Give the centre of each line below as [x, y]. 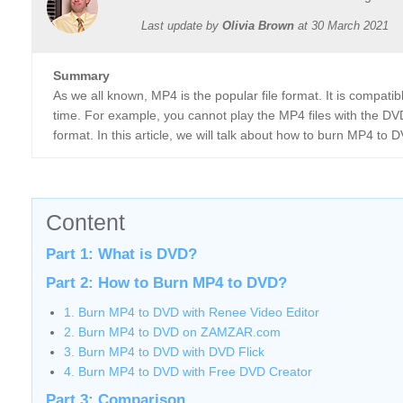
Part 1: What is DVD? [121, 254]
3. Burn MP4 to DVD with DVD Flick [164, 352]
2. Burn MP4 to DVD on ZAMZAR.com [172, 332]
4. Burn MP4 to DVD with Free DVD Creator [188, 372]
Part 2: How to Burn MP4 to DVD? [166, 283]
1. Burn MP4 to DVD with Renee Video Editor [192, 312]
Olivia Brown [258, 25]
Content [85, 222]
